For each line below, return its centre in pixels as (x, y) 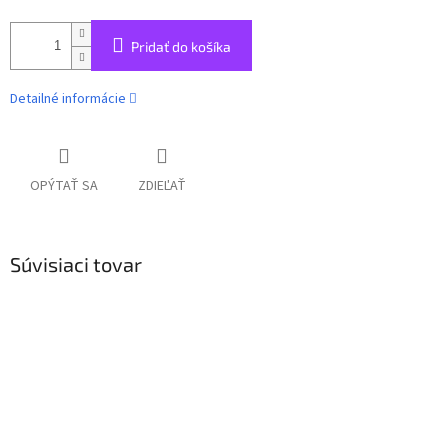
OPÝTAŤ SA (64, 186)
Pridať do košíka (181, 47)
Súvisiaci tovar (76, 264)
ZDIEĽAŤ (162, 186)
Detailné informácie (68, 99)
